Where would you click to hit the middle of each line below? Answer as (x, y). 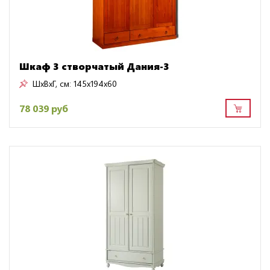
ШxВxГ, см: (52, 84)
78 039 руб (44, 108)
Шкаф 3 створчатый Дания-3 (94, 66)
